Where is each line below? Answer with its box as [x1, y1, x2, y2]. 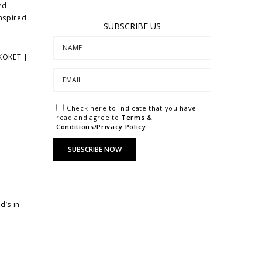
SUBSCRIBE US [104, 20, 161, 32]
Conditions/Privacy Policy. [56, 122, 149, 131]
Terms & [121, 112, 153, 122]
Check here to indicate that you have [67, 103, 197, 112]
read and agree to [56, 112, 121, 122]
